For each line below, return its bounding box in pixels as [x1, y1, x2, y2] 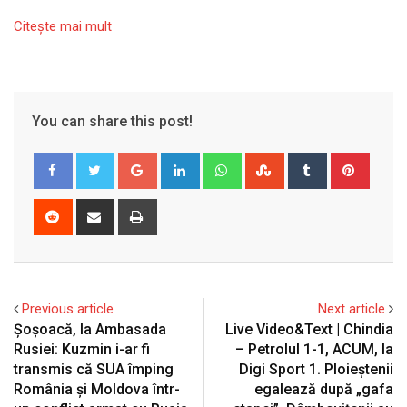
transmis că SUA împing [14, 361, 174, 379]
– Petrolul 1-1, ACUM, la [235, 341, 393, 359]
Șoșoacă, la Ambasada [14, 321, 166, 339]
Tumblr [323, 154, 365, 172]
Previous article [22, 301, 114, 318]
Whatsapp [238, 154, 299, 172]
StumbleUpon [281, 154, 362, 172]
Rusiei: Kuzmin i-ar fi [14, 341, 150, 359]
